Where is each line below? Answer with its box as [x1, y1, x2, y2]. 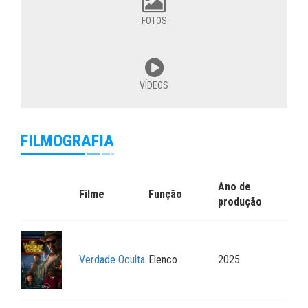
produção [218, 195, 262, 209]
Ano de [218, 180, 251, 194]
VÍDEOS [140, 80, 168, 91]
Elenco [148, 253, 177, 267]
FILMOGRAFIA [21, 131, 114, 151]
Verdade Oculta [79, 253, 145, 267]
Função [148, 188, 182, 201]
